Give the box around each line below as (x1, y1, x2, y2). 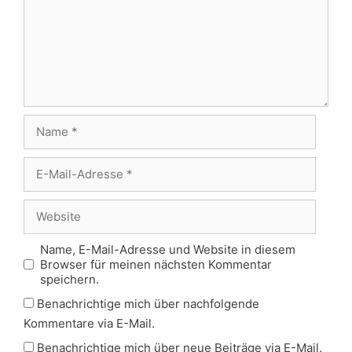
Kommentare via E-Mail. (24, 315, 155, 331)
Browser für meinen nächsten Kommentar (39, 256, 272, 272)
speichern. (39, 271, 99, 287)
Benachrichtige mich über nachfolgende (37, 295, 259, 311)
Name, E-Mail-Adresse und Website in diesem (39, 241, 295, 257)
